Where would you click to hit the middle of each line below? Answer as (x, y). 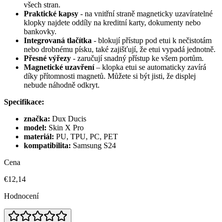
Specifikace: (24, 102)
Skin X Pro (66, 127)
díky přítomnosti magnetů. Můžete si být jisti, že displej (110, 76)
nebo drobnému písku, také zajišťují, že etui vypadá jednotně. (120, 49)
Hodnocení (21, 196)
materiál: (39, 136)
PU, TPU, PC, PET (87, 136)
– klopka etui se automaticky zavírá (151, 67)
